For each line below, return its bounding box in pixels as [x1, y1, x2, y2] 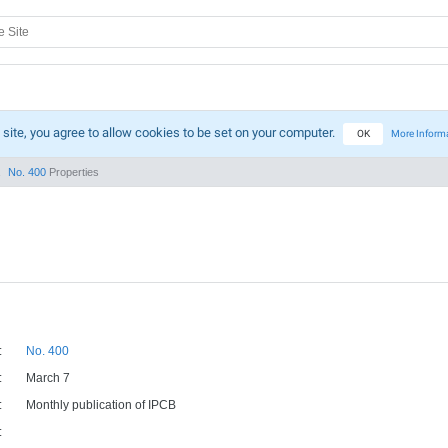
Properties [46, 166, 99, 178]
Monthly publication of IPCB [26, 398, 176, 412]
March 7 [26, 371, 70, 385]
